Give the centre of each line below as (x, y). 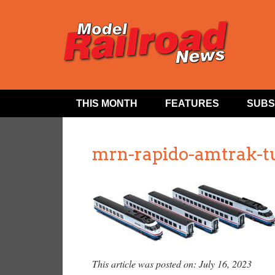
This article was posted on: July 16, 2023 (172, 263)
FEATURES (192, 103)
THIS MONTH (107, 103)
